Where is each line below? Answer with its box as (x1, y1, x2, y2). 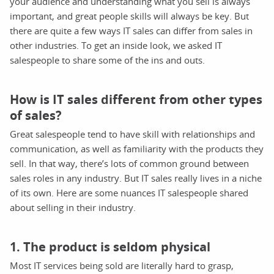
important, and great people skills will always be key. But (10, 9, 249, 22)
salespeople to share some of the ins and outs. (10, 53, 205, 66)
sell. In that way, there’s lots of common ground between (10, 157, 249, 169)
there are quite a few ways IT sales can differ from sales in (10, 24, 253, 37)
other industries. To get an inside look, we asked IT (10, 39, 222, 51)
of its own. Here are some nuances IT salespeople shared (10, 186, 248, 199)
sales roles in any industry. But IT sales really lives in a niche (10, 171, 262, 184)
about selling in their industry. (10, 201, 136, 213)
